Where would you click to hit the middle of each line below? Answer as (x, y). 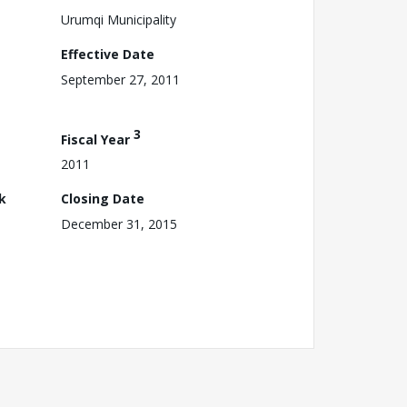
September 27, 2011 (120, 79)
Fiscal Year (97, 139)
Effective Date (108, 54)
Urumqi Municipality (119, 19)
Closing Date (103, 199)
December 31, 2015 (119, 224)
